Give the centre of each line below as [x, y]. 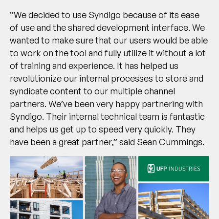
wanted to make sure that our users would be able [109, 40]
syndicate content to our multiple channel [92, 91]
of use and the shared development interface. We [107, 28]
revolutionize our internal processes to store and [107, 78]
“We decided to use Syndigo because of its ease [105, 15]
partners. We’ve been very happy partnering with [106, 104]
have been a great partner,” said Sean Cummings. [107, 142]
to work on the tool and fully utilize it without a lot [108, 53]
